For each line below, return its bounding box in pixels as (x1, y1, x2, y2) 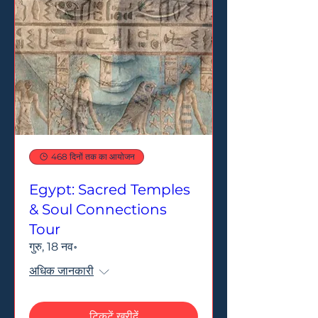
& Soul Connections (29, 200, 167, 218)
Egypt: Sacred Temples (29, 180, 190, 198)
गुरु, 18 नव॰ (29, 239, 77, 253)
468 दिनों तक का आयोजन (51, 150, 135, 162)
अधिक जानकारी (29, 263, 94, 278)
